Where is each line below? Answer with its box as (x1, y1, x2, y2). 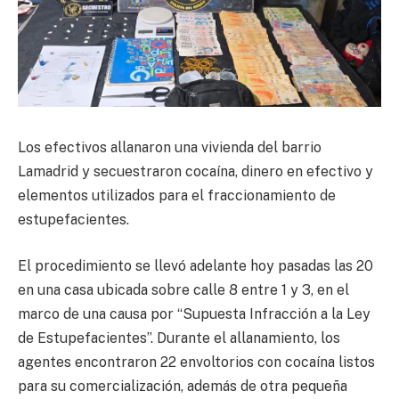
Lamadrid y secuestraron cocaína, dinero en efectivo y (18, 163, 373, 181)
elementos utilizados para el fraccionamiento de (18, 187, 336, 205)
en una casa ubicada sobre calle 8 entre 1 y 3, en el (18, 281, 349, 298)
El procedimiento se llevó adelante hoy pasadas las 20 (18, 256, 373, 274)
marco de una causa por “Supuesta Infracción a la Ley (18, 305, 370, 322)
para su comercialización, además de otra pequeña (18, 377, 347, 395)
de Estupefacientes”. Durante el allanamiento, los (18, 329, 340, 346)
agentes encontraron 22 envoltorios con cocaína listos (18, 353, 375, 370)
